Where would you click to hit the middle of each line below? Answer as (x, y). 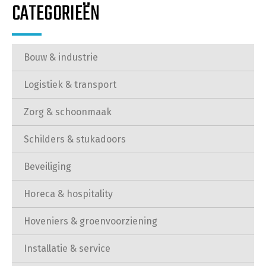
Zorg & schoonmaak (68, 112)
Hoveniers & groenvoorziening (91, 221)
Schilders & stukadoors (75, 139)
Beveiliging (47, 167)
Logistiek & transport (70, 85)
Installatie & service (67, 248)
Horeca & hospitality (68, 194)
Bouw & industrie (61, 57)
